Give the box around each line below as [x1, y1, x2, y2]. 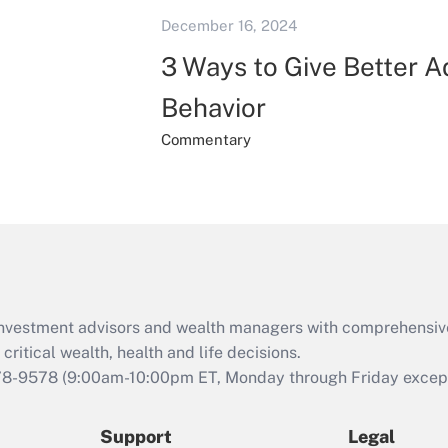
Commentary [160, 131, 251, 148]
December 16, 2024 [160, 17, 297, 34]
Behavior [160, 92, 266, 123]
